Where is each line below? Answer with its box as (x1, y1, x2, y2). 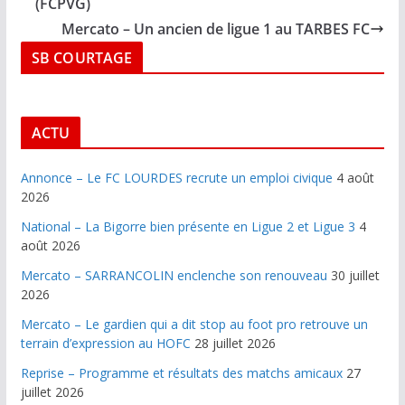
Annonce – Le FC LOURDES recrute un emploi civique (20, 169, 333, 186)
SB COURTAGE (31, 48, 133, 68)
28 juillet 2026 (193, 334, 276, 352)
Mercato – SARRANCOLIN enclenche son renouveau (20, 267, 327, 284)
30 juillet (330, 267, 380, 284)
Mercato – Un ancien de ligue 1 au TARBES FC (61, 19, 371, 39)
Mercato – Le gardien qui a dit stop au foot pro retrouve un (20, 316, 368, 333)
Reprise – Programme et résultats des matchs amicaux (20, 364, 343, 381)
